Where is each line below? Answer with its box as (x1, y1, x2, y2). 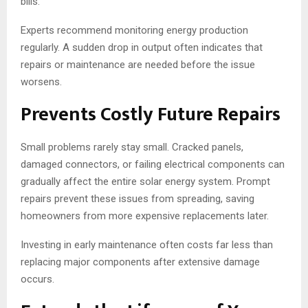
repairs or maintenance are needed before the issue (21, 58, 255, 71)
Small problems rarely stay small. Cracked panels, (21, 141, 243, 154)
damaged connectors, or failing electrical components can (21, 158, 285, 171)
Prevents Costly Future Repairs (21, 98, 280, 131)
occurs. (21, 273, 54, 286)
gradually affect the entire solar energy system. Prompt (21, 175, 270, 188)
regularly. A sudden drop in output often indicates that (21, 41, 263, 54)
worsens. (21, 76, 62, 89)
